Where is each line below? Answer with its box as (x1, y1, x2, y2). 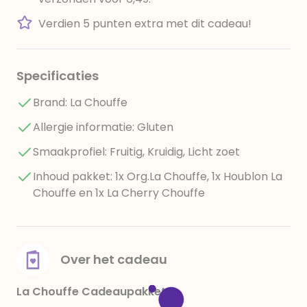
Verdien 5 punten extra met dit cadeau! (38, 16, 251, 32)
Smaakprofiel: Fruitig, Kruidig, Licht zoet (33, 144, 240, 160)
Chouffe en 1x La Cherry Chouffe (33, 185, 205, 201)
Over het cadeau (60, 251, 167, 268)
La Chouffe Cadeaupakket (16, 284, 166, 299)
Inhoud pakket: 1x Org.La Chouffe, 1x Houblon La (33, 169, 282, 184)
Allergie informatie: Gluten (33, 119, 173, 135)
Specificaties (16, 67, 99, 84)
